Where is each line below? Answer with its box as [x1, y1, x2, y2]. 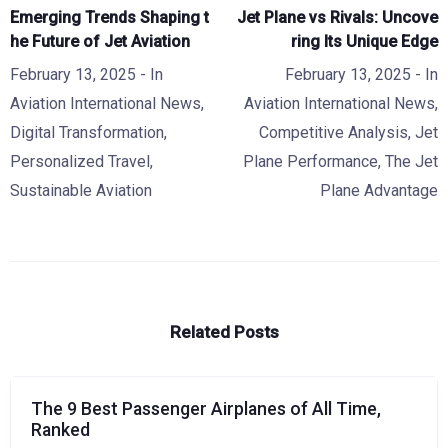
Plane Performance [243, 152, 378, 171]
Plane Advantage [320, 181, 438, 200]
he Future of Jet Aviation [10, 32, 190, 51]
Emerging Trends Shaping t [10, 8, 209, 27]
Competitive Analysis [259, 123, 408, 142]
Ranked [31, 420, 90, 440]
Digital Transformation [10, 123, 164, 142]
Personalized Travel [10, 152, 150, 171]
